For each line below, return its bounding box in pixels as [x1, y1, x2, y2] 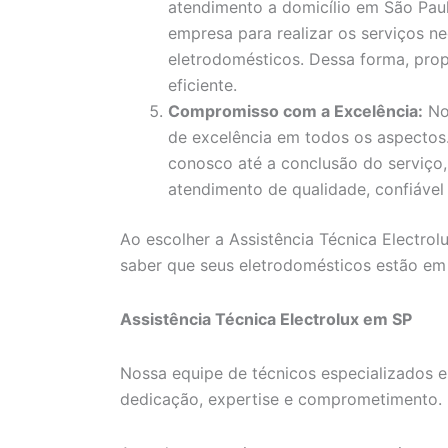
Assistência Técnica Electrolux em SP [120, 309, 412, 330]
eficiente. [168, 75, 237, 96]
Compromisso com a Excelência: [168, 101, 423, 122]
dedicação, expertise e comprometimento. [120, 389, 442, 410]
